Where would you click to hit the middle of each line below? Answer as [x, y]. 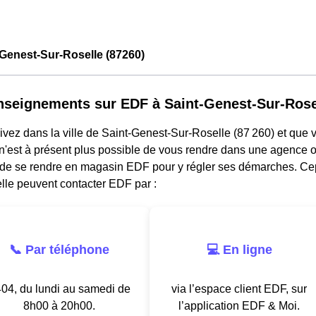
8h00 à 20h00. [59, 305]
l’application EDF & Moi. [239, 305]
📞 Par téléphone [59, 249]
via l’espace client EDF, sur [239, 288]
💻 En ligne [239, 249]
